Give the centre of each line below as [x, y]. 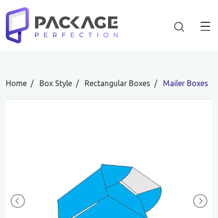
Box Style [56, 83]
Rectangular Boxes [118, 83]
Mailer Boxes [186, 83]
